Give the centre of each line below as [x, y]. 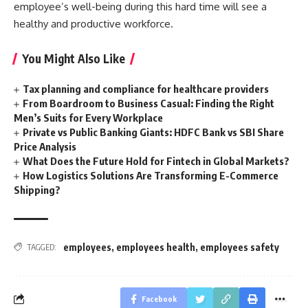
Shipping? [37, 189]
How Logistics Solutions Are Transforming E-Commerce [151, 175]
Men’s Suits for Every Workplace [88, 117]
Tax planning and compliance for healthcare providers [146, 88]
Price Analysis [45, 146]
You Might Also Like [74, 58]
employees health [156, 247]
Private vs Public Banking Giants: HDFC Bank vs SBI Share [154, 132]
